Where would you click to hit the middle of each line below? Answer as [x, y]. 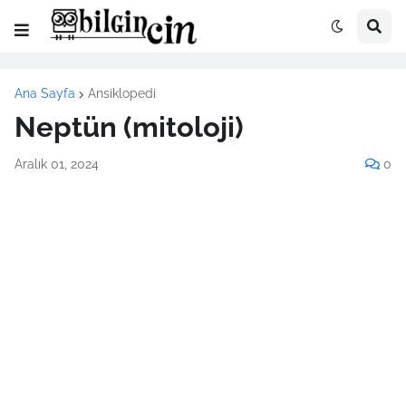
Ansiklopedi [122, 93]
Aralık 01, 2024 [57, 164]
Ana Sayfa [45, 93]
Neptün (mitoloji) [129, 127]
